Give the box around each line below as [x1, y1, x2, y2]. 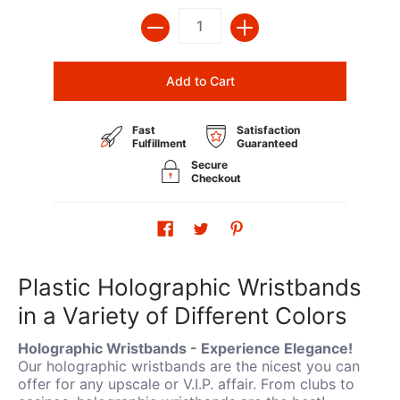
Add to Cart [165, 72, 235, 88]
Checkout [191, 171, 241, 185]
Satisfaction [237, 122, 300, 137]
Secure [191, 157, 228, 171]
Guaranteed [237, 136, 298, 150]
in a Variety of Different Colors [18, 301, 347, 329]
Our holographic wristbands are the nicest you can [18, 356, 360, 375]
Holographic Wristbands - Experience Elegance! [18, 338, 353, 357]
